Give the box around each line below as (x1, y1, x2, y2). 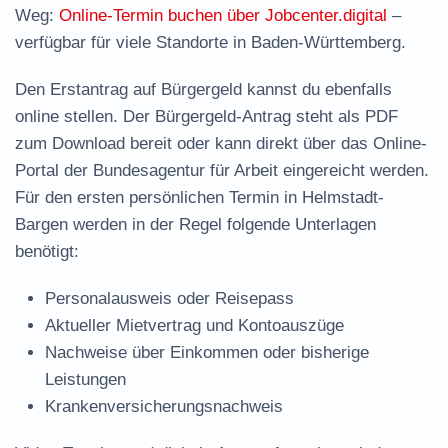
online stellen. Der (15, 107, 155, 126)
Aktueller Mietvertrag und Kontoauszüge (45, 316, 344, 335)
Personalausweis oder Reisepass (45, 289, 294, 308)
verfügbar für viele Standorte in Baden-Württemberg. (15, 33, 406, 52)
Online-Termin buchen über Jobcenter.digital (59, 6, 387, 25)
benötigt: (15, 242, 79, 261)
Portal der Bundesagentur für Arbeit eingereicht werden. (15, 161, 429, 180)
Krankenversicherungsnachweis (45, 397, 283, 416)
